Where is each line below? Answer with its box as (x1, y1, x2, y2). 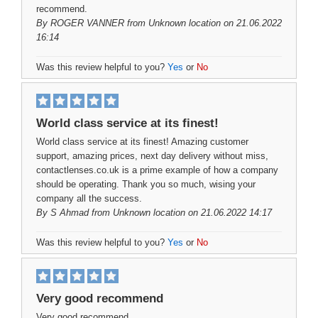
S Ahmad (50, 207, 89, 218)
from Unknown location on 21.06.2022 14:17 (89, 207, 272, 218)
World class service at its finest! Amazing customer (36, 136, 248, 147)
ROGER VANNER (50, 18, 124, 28)
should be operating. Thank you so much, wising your (36, 179, 256, 190)
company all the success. (36, 193, 142, 204)
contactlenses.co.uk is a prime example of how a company (36, 165, 278, 175)
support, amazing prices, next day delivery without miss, (36, 150, 268, 161)
